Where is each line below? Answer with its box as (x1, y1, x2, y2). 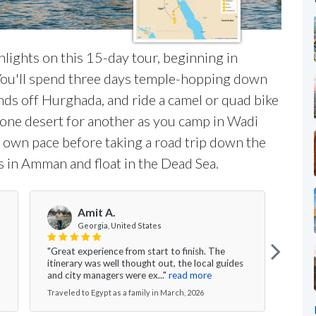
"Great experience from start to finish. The (47, 245, 225, 257)
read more (169, 269, 212, 281)
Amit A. (78, 205, 116, 219)
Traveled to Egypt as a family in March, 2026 (47, 287, 204, 297)
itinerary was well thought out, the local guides (47, 257, 243, 269)
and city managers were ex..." (47, 269, 166, 281)
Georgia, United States (78, 220, 162, 230)
